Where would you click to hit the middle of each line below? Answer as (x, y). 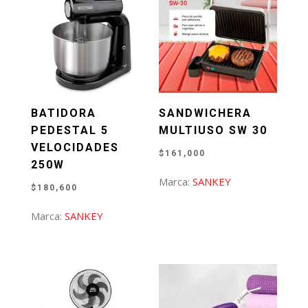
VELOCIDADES (75, 148)
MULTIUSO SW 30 (213, 131)
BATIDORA (63, 113)
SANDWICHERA (206, 113)
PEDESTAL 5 (69, 131)
